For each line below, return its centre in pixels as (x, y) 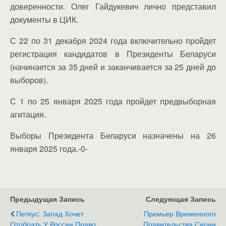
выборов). (29, 80)
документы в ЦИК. (44, 19)
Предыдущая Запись (47, 199)
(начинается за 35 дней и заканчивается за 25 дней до (113, 67)
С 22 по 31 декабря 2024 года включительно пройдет (113, 40)
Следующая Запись (181, 199)
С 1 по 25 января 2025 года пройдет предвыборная (113, 101)
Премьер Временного (180, 213)
